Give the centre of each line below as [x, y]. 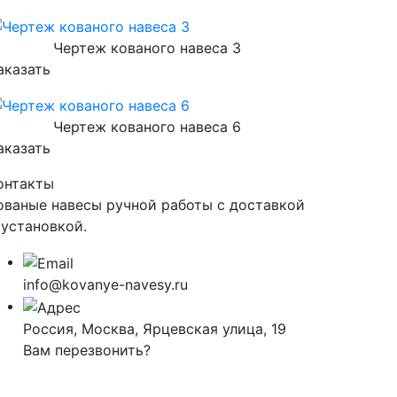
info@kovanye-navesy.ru [105, 284]
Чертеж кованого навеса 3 [147, 47]
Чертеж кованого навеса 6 [147, 127]
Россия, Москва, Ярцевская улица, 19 [155, 328]
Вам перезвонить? [87, 350]
